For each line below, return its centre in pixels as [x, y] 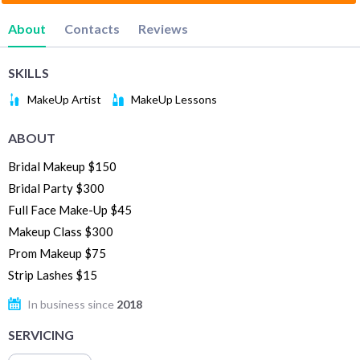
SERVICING [41, 334]
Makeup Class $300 [61, 231]
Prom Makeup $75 [57, 253]
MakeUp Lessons [174, 100]
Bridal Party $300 [56, 188]
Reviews [163, 28]
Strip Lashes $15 [53, 274]
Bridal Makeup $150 [62, 166]
